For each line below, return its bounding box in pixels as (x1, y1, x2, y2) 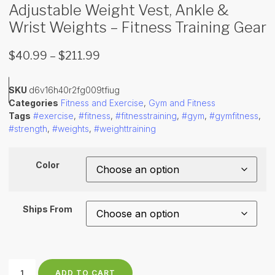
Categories (9, 97, 58, 108)
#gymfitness (209, 110, 258, 121)
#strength (9, 123, 47, 134)
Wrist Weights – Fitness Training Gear (9, 18, 266, 36)
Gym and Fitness (149, 97, 215, 108)
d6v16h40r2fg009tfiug (29, 84, 120, 95)
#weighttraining (94, 123, 156, 134)
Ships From (22, 203, 72, 214)
